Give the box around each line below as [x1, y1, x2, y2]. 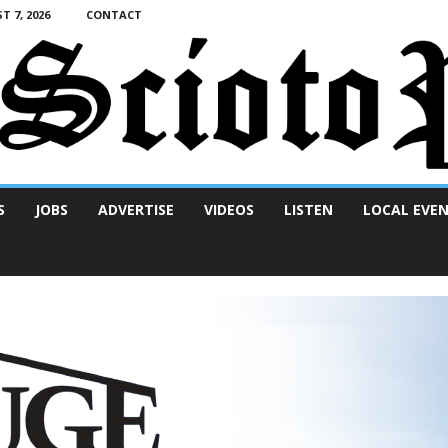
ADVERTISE [97, 200, 174, 220]
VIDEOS [203, 200, 254, 220]
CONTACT [85, 7, 142, 22]
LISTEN [283, 200, 333, 220]
